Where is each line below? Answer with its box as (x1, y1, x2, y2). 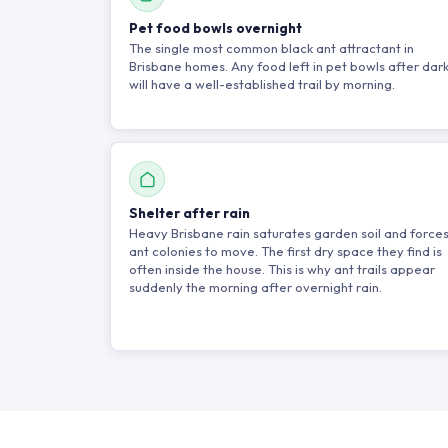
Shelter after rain (129, 204, 250, 222)
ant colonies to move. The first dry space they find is (129, 243, 442, 259)
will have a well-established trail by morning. (129, 76, 395, 92)
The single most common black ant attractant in (129, 40, 414, 56)
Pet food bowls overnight (129, 19, 302, 37)
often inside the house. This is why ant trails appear (129, 261, 435, 277)
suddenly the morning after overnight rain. (129, 279, 382, 295)
